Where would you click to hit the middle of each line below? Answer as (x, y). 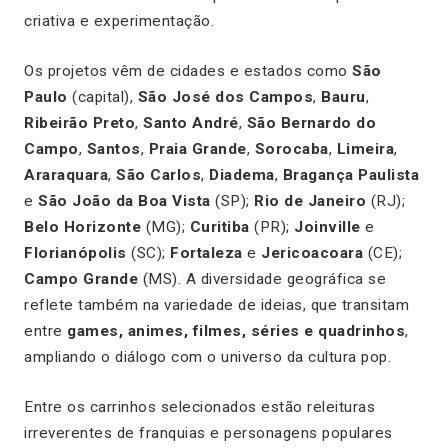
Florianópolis (75, 252)
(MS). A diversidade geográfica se (262, 278)
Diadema (242, 174)
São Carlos (158, 174)
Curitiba (219, 226)
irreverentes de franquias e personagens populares (208, 432)
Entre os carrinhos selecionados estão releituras (199, 406)
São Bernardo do (311, 122)
